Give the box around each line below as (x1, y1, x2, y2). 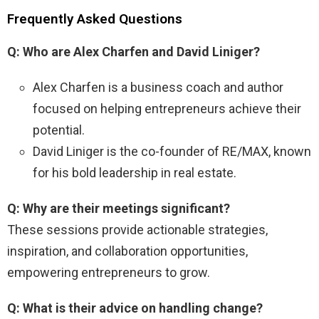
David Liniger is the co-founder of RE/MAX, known (33, 143, 311, 159)
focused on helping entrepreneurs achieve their (33, 100, 301, 116)
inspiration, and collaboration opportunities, (7, 243, 248, 258)
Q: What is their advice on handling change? (7, 300, 263, 315)
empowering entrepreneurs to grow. (7, 264, 210, 280)
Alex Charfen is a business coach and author (33, 79, 283, 95)
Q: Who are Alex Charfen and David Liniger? (7, 43, 260, 59)
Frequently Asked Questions (7, 10, 182, 27)
